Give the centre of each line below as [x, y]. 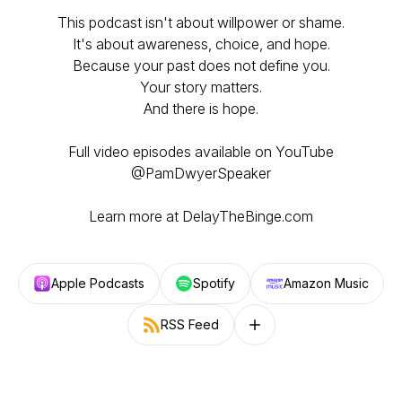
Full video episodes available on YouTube [201, 152]
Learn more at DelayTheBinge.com [201, 216]
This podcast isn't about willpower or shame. [201, 22]
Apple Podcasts [98, 283]
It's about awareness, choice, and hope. [201, 44]
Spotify [214, 283]
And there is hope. [201, 109]
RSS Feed [189, 324]
